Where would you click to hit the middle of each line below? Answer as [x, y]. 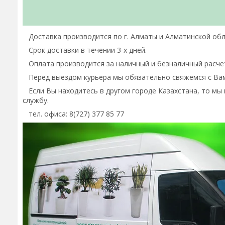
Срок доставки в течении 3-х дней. [85, 50]
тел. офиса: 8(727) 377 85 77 [73, 114]
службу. [36, 100]
